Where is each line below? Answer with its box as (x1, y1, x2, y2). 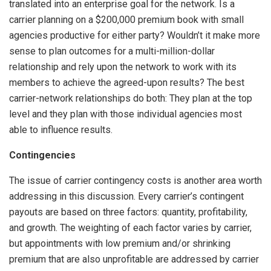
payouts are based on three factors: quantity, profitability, (9, 206, 247, 218)
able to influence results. (9, 123, 113, 135)
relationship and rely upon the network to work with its (9, 60, 237, 73)
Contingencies (9, 149, 76, 161)
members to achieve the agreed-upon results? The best (9, 76, 244, 88)
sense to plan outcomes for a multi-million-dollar (9, 45, 215, 57)
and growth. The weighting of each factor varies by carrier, (9, 221, 252, 233)
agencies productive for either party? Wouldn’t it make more (9, 29, 260, 41)
